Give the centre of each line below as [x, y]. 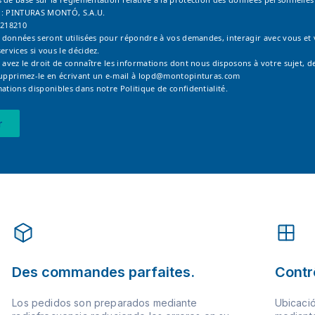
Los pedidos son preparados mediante [104, 302]
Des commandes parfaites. [104, 272]
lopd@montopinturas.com [189, 75]
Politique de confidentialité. [174, 88]
